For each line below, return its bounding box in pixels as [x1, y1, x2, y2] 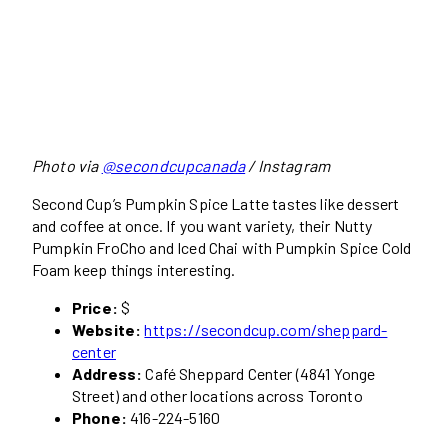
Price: [72, 298, 118, 318]
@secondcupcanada [101, 156, 246, 176]
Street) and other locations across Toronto [72, 386, 366, 406]
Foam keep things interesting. [32, 260, 236, 280]
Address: [72, 364, 143, 384]
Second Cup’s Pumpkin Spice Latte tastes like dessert [32, 194, 400, 214]
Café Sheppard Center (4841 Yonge [142, 364, 376, 384]
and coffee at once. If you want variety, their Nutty [32, 216, 373, 236]
